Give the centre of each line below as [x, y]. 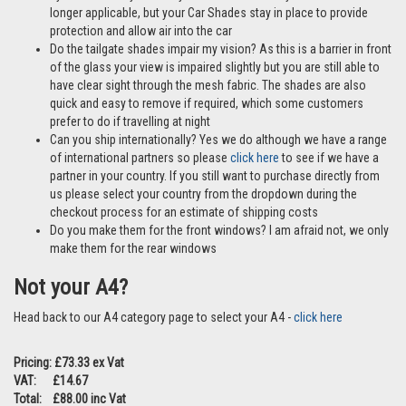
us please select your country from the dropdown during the [203, 194]
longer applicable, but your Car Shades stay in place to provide [209, 13]
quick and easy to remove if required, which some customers [207, 104]
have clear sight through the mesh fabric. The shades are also [208, 86]
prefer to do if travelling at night [133, 122]
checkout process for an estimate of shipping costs [187, 213]
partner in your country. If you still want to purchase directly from [215, 176]
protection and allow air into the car [141, 31]
